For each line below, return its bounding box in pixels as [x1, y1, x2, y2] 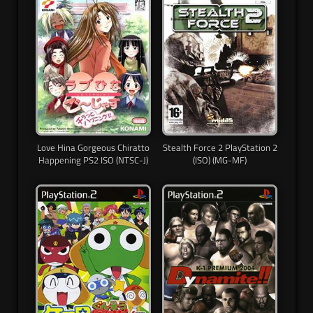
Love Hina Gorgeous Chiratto [37, 140, 150, 155]
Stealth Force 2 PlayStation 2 [162, 140, 277, 155]
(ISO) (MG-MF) [193, 153, 247, 168]
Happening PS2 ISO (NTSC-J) [38, 153, 148, 168]
